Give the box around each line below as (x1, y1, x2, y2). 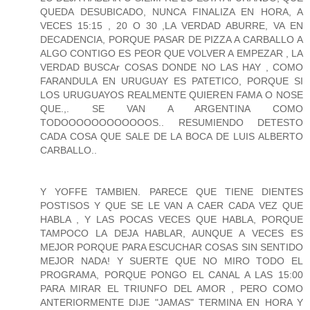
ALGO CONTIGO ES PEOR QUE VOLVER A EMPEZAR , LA (40, 48, 303, 60)
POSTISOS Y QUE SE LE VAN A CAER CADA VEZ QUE (40, 200, 303, 212)
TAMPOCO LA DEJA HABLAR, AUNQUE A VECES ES (40, 228, 303, 239)
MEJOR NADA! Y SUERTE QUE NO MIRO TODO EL (40, 255, 303, 267)
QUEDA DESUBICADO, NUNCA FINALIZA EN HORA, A (40, 6, 303, 18)
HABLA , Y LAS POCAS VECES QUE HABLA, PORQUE (40, 214, 303, 226)
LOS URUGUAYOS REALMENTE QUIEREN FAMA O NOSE (40, 89, 303, 101)
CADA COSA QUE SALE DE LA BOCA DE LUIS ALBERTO (40, 131, 303, 143)
